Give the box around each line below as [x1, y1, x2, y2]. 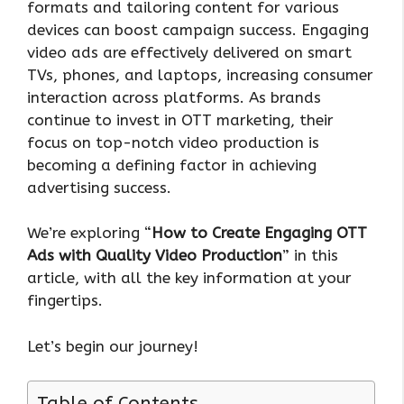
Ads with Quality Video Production [27, 246, 282, 265]
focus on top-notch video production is [27, 133, 319, 151]
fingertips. [27, 291, 103, 310]
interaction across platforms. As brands [27, 87, 321, 106]
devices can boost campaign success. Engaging [27, 20, 369, 39]
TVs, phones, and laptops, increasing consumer [27, 65, 373, 84]
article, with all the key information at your [27, 269, 352, 288]
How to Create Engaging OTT [151, 224, 367, 243]
